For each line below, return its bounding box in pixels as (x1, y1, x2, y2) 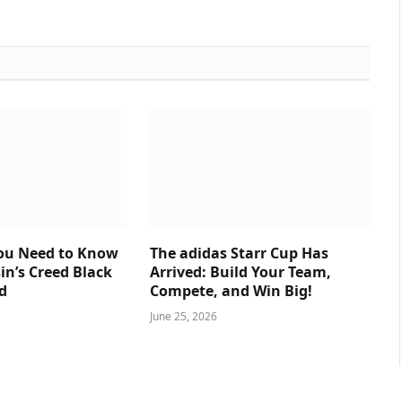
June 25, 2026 (149, 308, 217, 324)
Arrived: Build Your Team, (149, 261, 331, 282)
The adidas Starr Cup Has (149, 242, 328, 263)
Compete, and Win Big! (149, 280, 312, 301)
